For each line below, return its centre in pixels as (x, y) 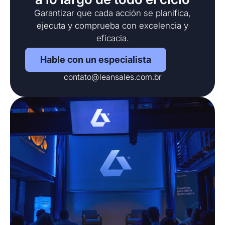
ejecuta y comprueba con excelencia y (113, 26)
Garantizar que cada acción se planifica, (113, 13)
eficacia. (113, 38)
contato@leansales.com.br (113, 77)
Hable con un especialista (96, 60)
